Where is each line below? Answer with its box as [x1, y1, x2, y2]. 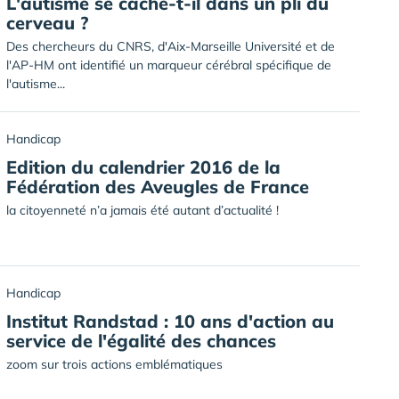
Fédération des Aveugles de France [6, 175, 309, 198]
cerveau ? [6, 12, 88, 34]
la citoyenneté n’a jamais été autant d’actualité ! [6, 202, 279, 218]
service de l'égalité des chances [6, 330, 276, 352]
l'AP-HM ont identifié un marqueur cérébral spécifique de [6, 57, 331, 73]
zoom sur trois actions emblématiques [6, 356, 223, 372]
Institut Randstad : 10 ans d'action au [6, 310, 334, 332]
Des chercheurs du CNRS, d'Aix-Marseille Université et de [6, 38, 335, 54]
